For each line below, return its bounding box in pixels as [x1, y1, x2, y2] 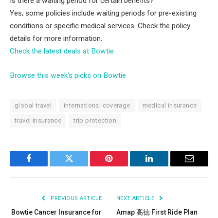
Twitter [68, 161, 94, 170]
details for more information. [10, 34, 102, 43]
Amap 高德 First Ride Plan [116, 208, 198, 217]
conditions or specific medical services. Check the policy [10, 21, 190, 31]
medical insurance [142, 102, 197, 109]
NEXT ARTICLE [116, 195, 156, 202]
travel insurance [15, 117, 62, 125]
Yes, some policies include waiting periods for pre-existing [10, 9, 197, 18]
